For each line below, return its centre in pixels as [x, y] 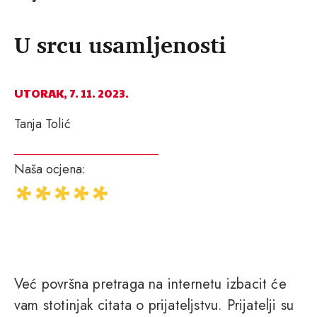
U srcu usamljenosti [120, 45]
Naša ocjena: [50, 169]
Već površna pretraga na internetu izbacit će [150, 284]
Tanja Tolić [42, 124]
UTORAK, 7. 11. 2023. [71, 93]
